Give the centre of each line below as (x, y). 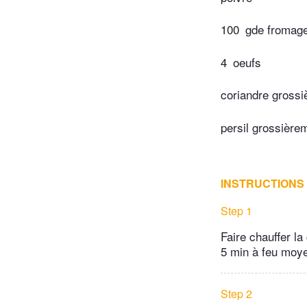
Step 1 (236, 210)
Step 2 (236, 293)
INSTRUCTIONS (262, 183)
